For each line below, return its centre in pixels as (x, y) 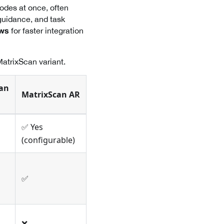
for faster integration (46, 31)
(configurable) (48, 140)
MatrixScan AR (51, 95)
